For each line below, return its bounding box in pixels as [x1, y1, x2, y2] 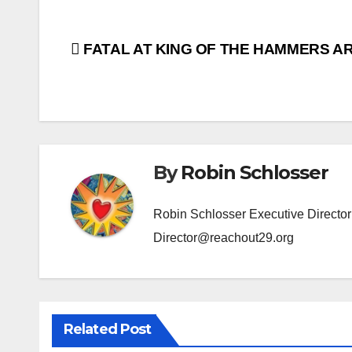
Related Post [64, 320, 152, 338]
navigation [70, 71, 197, 103]
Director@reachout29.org [153, 230, 294, 244]
